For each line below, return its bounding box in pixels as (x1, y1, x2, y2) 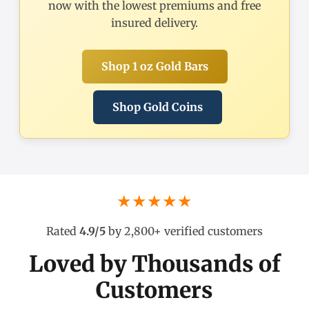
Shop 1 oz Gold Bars (101, 59, 208, 74)
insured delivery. (111, 16, 198, 30)
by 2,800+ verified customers (106, 224, 263, 239)
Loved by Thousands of (28, 250, 281, 279)
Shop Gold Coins (112, 100, 203, 114)
